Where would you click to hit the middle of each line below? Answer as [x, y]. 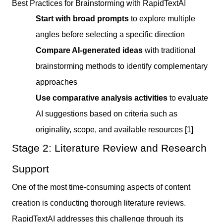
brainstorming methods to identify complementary [122, 66]
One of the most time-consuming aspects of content [101, 187]
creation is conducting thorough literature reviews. [99, 203]
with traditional [169, 50]
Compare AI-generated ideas [89, 50]
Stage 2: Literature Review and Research [109, 148]
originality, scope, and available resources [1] [114, 129]
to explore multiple [162, 18]
